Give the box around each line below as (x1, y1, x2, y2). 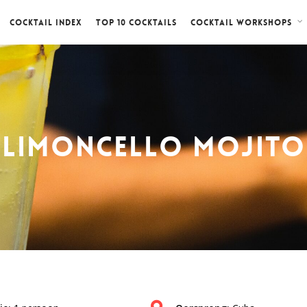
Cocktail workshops (191, 17, 292, 29)
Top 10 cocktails (96, 16, 177, 28)
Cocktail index (10, 16, 82, 28)
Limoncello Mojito (1, 130, 306, 165)
